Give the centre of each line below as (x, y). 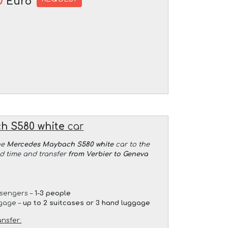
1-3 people (53, 193)
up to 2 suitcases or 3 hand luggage (87, 203)
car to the (131, 144)
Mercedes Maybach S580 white (60, 144)
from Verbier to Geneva (108, 154)
